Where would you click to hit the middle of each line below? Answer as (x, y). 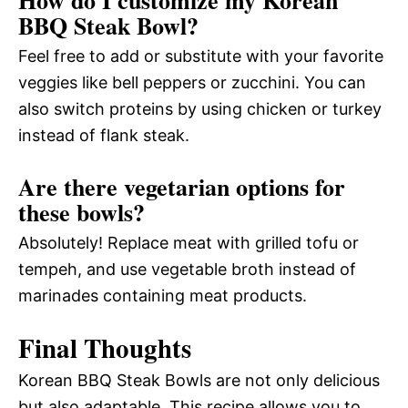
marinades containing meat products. (163, 295)
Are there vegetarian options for (182, 186)
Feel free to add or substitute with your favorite (201, 56)
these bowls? (82, 212)
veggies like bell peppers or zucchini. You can (192, 82)
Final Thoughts (105, 347)
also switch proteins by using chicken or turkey (200, 108)
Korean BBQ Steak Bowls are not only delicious (199, 380)
